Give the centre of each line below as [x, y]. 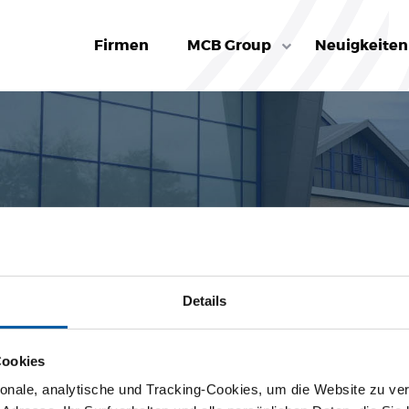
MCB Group [230, 45]
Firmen [122, 45]
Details [204, 300]
